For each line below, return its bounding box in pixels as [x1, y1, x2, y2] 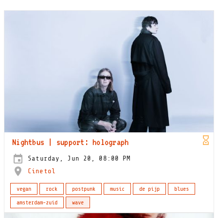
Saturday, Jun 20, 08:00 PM [24, 155, 131, 162]
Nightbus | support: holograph [12, 137, 129, 147]
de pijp [139, 185, 160, 192]
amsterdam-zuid [17, 199, 57, 206]
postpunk [72, 185, 95, 192]
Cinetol [28, 167, 55, 175]
